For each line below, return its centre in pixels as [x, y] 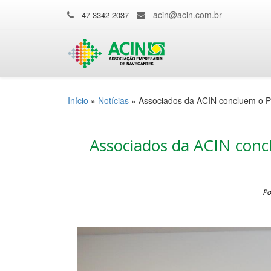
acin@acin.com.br [188, 15]
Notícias [113, 100]
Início [78, 100]
